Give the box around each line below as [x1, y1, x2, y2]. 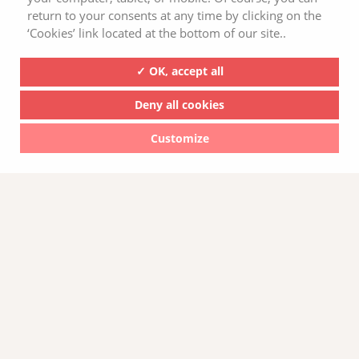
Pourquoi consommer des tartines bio [50, 116, 282, 132]
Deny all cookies [135, 97, 224, 113]
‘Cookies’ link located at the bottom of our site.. [26, 24, 286, 41]
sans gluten [50, 133, 123, 149]
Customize [150, 130, 209, 146]
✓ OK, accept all [135, 63, 224, 79]
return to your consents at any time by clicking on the [26, 6, 321, 23]
